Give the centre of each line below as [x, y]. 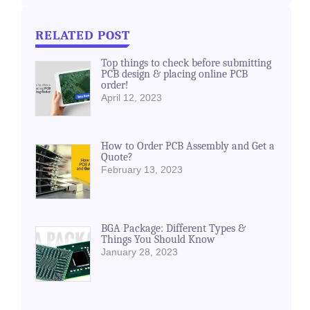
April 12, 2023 [132, 98]
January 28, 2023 [140, 252]
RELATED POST [83, 36]
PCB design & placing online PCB [175, 74]
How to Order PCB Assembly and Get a [188, 146]
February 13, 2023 [142, 169]
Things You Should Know [158, 240]
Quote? [117, 157]
